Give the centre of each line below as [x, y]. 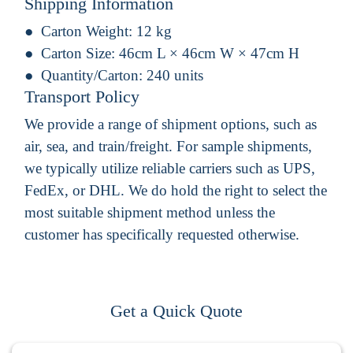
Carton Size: [80, 53]
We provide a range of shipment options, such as [171, 124]
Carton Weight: [89, 31]
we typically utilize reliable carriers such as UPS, [170, 168]
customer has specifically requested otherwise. [162, 234]
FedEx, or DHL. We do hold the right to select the [176, 190]
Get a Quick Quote [176, 310]
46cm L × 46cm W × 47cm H [209, 53]
